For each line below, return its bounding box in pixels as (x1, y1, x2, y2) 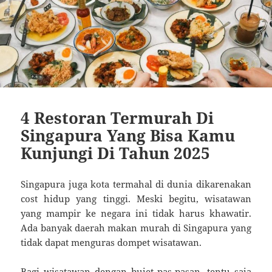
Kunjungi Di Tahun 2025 (21, 141, 211, 164)
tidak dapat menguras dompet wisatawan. (21, 236, 202, 248)
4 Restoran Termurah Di (21, 106, 214, 129)
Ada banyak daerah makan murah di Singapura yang (21, 221, 251, 234)
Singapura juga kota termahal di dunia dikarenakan (21, 177, 251, 190)
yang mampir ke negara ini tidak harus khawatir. (21, 206, 251, 219)
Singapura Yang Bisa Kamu (21, 124, 236, 146)
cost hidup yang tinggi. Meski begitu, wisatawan (21, 192, 251, 205)
